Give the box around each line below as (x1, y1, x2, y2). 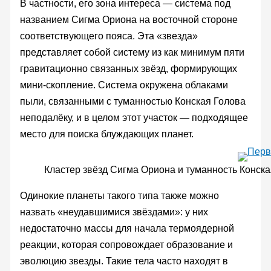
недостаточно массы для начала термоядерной (19, 223, 234, 233)
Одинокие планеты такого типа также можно (19, 190, 219, 201)
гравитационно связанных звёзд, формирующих (19, 63, 237, 74)
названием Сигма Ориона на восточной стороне (19, 14, 238, 25)
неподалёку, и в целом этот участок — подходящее (19, 112, 248, 123)
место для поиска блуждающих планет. (19, 128, 194, 139)
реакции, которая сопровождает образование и (19, 239, 233, 250)
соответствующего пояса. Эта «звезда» (19, 30, 198, 41)
